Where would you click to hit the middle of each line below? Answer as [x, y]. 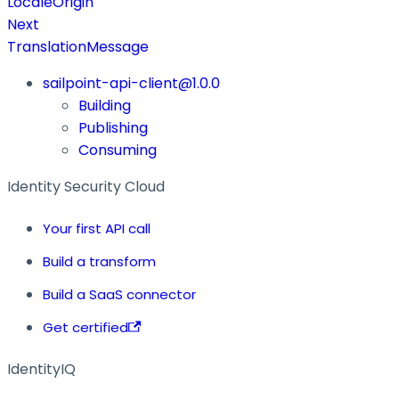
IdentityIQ [41, 370]
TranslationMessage [78, 47]
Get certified [85, 328]
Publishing [113, 128]
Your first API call [97, 229]
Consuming [118, 151]
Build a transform [99, 262]
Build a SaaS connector [119, 295]
